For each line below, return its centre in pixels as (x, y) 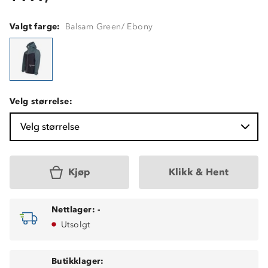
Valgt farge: (35, 26)
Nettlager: (74, 209)
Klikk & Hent (199, 172)
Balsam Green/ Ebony (109, 26)
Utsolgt (76, 224)
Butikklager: (78, 261)
